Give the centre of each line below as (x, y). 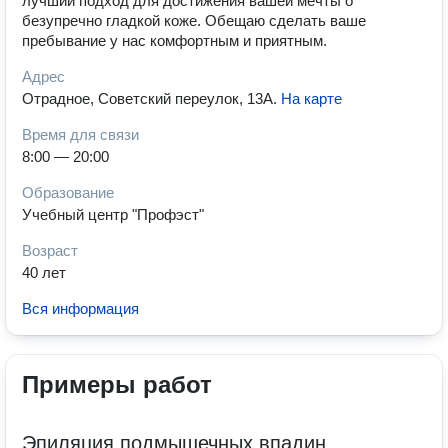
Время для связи (80, 134)
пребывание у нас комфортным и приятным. (174, 40)
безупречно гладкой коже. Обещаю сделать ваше (194, 20)
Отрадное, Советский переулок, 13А (147, 98)
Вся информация (80, 308)
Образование (68, 192)
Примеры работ (117, 384)
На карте (311, 98)
